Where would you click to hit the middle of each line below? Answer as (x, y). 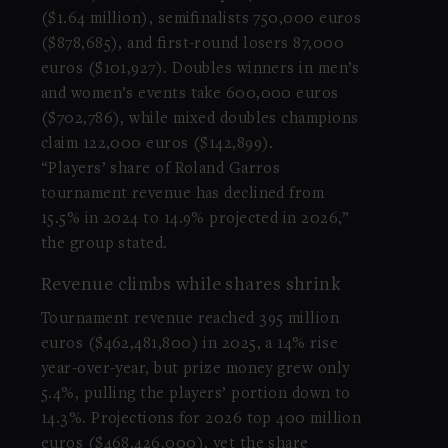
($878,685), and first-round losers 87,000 (192, 44)
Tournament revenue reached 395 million (190, 318)
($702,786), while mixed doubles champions (199, 119)
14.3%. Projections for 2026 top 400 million (201, 418)
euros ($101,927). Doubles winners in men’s (200, 69)
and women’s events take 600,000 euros (189, 94)
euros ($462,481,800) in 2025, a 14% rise (189, 343)
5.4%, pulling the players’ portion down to (195, 393)
